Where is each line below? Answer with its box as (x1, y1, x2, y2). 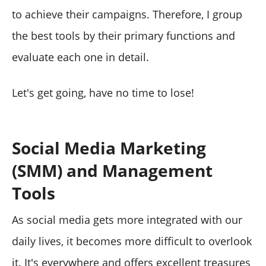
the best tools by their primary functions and (12, 28, 235, 43)
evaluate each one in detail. (12, 49, 149, 64)
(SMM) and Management (12, 159, 213, 182)
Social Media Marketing (12, 136, 206, 159)
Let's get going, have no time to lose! (12, 85, 194, 100)
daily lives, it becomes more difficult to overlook (12, 233, 252, 248)
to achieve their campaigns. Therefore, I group (12, 7, 242, 21)
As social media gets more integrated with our (12, 212, 242, 227)
